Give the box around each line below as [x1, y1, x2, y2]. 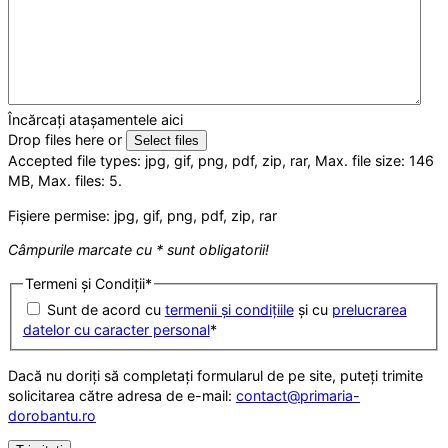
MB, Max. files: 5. [8, 172, 122, 190]
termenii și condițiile [164, 301, 294, 319]
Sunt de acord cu [46, 301, 165, 319]
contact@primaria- [236, 386, 360, 404]
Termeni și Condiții [24, 275, 145, 293]
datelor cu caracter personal [22, 321, 210, 339]
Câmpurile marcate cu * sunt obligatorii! [8, 241, 269, 259]
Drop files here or [8, 131, 126, 149]
